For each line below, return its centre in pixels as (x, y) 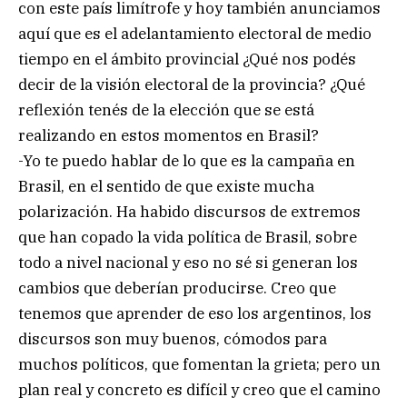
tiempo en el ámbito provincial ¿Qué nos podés (187, 60)
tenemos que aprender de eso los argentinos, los (195, 314)
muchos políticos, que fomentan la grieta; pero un (199, 365)
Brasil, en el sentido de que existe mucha (166, 187)
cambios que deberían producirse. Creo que (177, 288)
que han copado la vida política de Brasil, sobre (188, 238)
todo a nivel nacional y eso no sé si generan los (188, 263)
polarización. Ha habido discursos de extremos (189, 212)
